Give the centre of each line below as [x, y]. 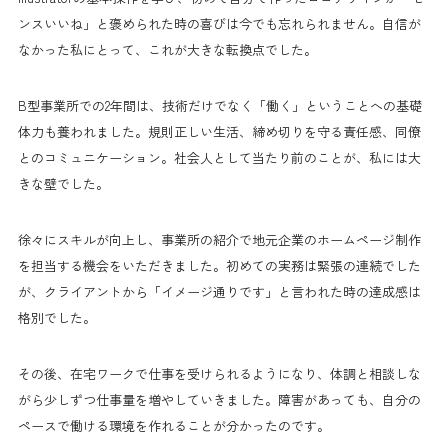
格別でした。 [57, 317]
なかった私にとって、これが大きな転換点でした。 [167, 49]
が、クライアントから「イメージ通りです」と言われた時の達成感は [219, 291]
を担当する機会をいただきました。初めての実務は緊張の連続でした [219, 265]
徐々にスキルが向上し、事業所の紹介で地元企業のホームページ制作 [219, 239]
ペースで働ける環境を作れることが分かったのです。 [174, 425]
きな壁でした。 [63, 183]
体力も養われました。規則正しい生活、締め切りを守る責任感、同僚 [219, 131]
